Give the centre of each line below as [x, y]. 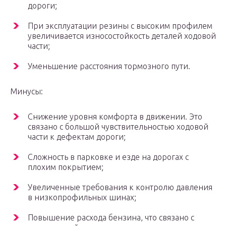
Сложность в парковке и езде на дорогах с [108, 157]
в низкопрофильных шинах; [82, 197]
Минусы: [26, 92]
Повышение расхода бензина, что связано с [111, 218]
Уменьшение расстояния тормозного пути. [109, 66]
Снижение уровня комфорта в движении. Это [115, 117]
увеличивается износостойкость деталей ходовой [122, 36]
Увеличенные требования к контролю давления [120, 187]
